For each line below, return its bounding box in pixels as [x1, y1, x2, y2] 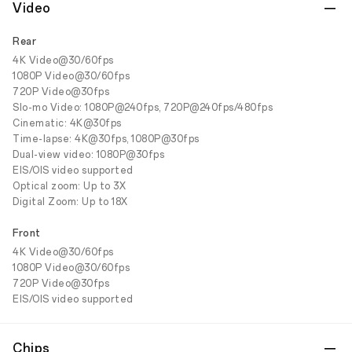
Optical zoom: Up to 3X [13, 181, 126, 192]
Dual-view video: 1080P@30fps [13, 149, 164, 160]
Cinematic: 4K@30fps [13, 118, 122, 129]
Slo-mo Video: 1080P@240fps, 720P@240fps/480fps [13, 102, 273, 113]
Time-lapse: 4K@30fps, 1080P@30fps [13, 134, 200, 145]
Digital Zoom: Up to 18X [13, 196, 128, 207]
